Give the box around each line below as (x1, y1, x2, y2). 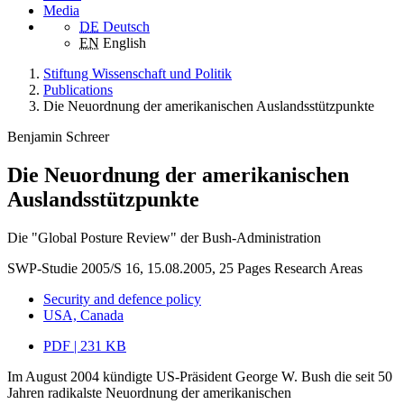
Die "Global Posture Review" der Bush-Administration (7, 229, 321, 245)
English (103, 34, 146, 50)
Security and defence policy (43, 290, 201, 307)
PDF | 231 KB (43, 337, 126, 353)
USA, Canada (43, 307, 124, 323)
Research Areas (274, 260, 363, 276)
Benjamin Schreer (7, 128, 109, 144)
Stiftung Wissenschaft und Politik (43, 65, 232, 81)
